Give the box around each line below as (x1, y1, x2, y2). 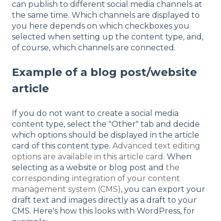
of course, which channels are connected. (12, 43, 176, 53)
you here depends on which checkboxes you (12, 21, 189, 31)
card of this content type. (12, 141, 112, 150)
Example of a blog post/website (12, 66, 197, 79)
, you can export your (121, 184, 205, 194)
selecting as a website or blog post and (12, 162, 166, 172)
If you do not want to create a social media (12, 108, 179, 118)
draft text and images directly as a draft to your (12, 195, 197, 205)
